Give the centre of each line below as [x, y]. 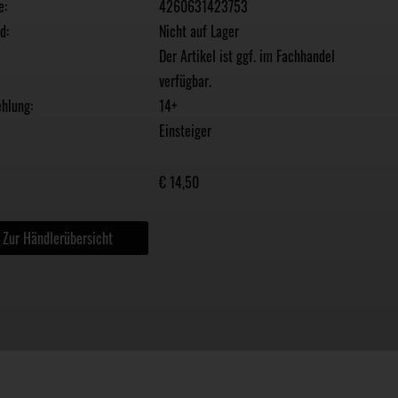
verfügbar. [186, 81]
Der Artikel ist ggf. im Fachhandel [247, 56]
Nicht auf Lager [199, 32]
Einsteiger [186, 131]
